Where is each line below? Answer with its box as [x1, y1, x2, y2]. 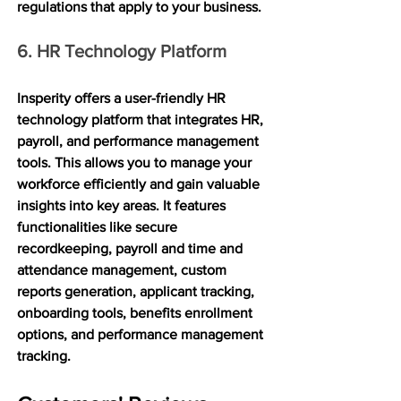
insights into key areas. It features [17, 197, 229, 213]
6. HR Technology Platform [17, 40, 226, 61]
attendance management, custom [17, 261, 230, 277]
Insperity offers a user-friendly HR [17, 90, 229, 106]
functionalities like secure [17, 218, 181, 235]
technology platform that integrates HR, [17, 111, 267, 127]
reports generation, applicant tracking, [17, 283, 258, 299]
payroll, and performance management [17, 132, 262, 149]
